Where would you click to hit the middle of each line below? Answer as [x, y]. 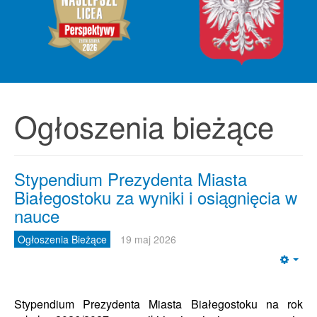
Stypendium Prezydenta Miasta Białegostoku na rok [158, 304]
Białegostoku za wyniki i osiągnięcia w [156, 197]
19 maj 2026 [148, 239]
